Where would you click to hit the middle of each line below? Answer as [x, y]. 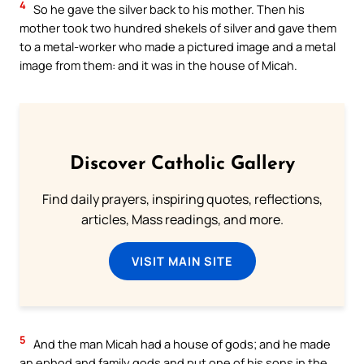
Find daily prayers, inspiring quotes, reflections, [182, 199]
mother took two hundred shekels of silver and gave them [178, 28]
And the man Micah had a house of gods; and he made [181, 344]
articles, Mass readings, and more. [182, 220]
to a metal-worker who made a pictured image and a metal [178, 47]
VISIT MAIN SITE [182, 261]
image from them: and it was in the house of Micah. [158, 65]
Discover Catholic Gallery [182, 165]
